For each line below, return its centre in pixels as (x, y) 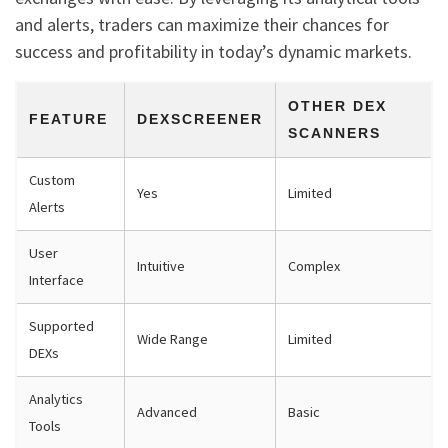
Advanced (167, 412)
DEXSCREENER (200, 119)
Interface (56, 280)
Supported (61, 326)
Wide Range (172, 339)
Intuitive (161, 266)
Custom (52, 180)
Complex (314, 266)
